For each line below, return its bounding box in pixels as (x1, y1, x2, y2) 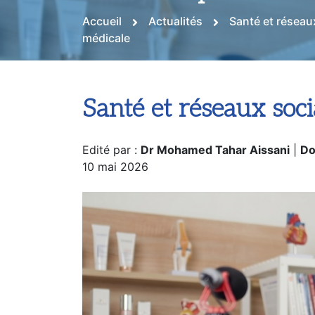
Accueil (82, 30, 122, 44)
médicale (82, 47, 130, 61)
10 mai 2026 (82, 176, 148, 190)
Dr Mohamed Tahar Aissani (141, 159, 290, 173)
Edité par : (82, 159, 141, 173)
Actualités (148, 30, 202, 44)
